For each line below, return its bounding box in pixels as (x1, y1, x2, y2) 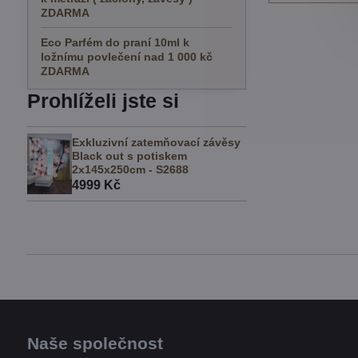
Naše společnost (26, 333, 163, 352)
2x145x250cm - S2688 (71, 162, 189, 176)
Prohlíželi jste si (26, 90, 179, 112)
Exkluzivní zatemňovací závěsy (71, 135, 241, 149)
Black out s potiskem (71, 149, 187, 162)
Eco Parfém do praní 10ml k (40, 36, 189, 49)
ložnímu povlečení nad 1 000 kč (40, 50, 213, 63)
